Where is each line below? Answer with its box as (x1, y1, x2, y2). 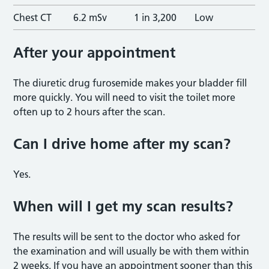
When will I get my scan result (13, 197, 220, 215)
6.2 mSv (73, 11, 111, 23)
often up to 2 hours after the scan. (13, 105, 166, 118)
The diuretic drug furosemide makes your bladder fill (13, 76, 247, 89)
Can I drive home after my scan (13, 134, 224, 153)
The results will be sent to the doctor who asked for (13, 230, 241, 243)
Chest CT (13, 11, 56, 23)
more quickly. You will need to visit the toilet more (13, 91, 236, 103)
